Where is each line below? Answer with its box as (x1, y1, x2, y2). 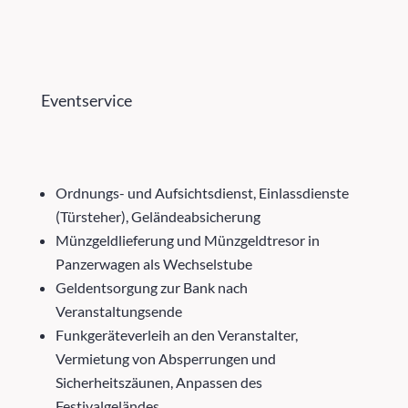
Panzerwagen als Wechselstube (55, 254, 252, 272)
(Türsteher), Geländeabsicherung (55, 207, 260, 225)
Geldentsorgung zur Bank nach (55, 278, 248, 296)
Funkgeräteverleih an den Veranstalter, (55, 325, 298, 343)
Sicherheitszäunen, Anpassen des (55, 372, 262, 391)
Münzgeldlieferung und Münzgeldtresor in (55, 230, 320, 249)
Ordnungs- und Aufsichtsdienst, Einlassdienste (55, 183, 349, 201)
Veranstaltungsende (55, 301, 182, 320)
